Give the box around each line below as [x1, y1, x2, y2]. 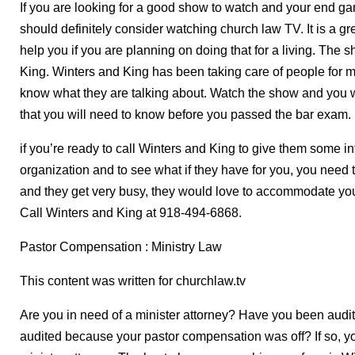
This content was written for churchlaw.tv [20, 274, 246, 288]
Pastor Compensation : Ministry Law [20, 240, 222, 254]
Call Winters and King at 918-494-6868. [20, 206, 242, 220]
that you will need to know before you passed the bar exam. [20, 108, 351, 122]
